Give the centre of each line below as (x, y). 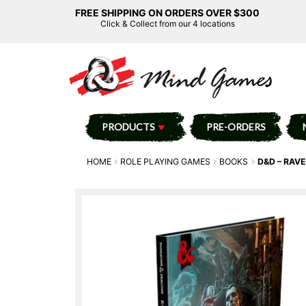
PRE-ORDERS (236, 126)
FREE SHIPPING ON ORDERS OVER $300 (167, 13)
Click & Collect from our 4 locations (167, 24)
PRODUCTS (128, 126)
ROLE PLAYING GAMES (166, 161)
